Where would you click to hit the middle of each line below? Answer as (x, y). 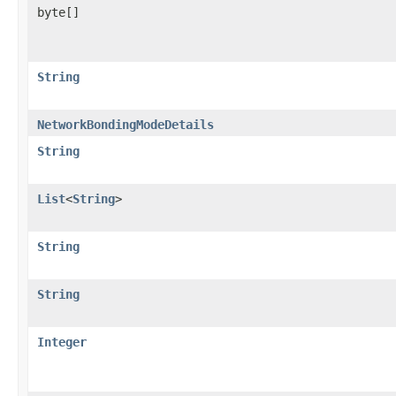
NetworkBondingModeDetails (126, 124)
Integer (62, 342)
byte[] (58, 12)
